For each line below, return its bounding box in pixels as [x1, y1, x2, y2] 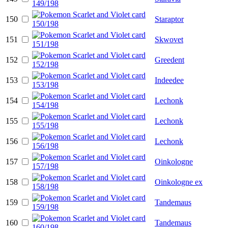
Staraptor [155, 14, 184, 23]
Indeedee [155, 75, 184, 84]
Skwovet [155, 35, 183, 44]
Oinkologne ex [155, 177, 203, 186]
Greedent [155, 55, 184, 64]
